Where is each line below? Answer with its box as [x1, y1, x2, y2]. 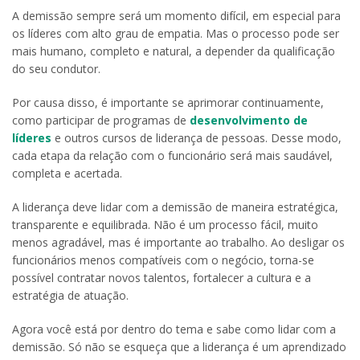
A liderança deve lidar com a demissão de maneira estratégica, [12, 199, 338, 215]
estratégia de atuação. [12, 288, 129, 304]
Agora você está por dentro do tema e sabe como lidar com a [12, 321, 336, 337]
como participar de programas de [12, 112, 190, 129]
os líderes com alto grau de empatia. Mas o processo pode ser [12, 26, 339, 42]
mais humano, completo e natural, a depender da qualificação [12, 43, 335, 59]
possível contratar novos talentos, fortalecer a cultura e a [12, 270, 311, 286]
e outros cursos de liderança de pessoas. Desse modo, [51, 130, 342, 146]
